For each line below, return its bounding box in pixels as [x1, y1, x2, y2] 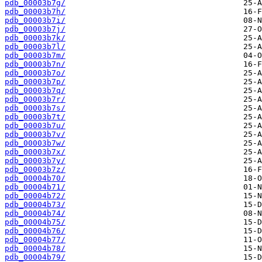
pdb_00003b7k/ [5, 33, 65, 43]
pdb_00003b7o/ [5, 68, 65, 78]
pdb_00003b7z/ [5, 165, 65, 174]
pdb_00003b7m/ [5, 51, 65, 60]
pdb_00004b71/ [5, 182, 65, 192]
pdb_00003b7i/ [5, 16, 65, 25]
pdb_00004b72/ [5, 191, 65, 201]
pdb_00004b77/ [5, 235, 65, 244]
